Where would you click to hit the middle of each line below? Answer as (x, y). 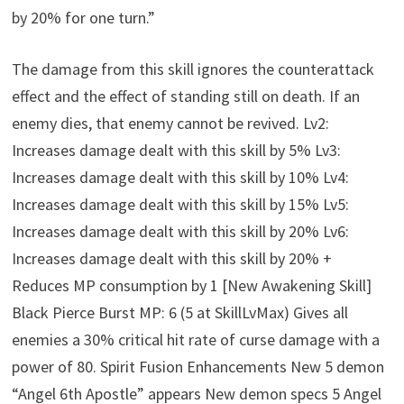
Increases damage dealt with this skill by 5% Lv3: (177, 151)
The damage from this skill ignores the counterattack (193, 69)
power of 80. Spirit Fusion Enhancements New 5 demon (198, 367)
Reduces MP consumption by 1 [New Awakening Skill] (192, 286)
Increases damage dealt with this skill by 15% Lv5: (181, 205)
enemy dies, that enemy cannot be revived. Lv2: (171, 124)
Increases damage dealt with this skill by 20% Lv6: (181, 232)
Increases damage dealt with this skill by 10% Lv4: (181, 178)
